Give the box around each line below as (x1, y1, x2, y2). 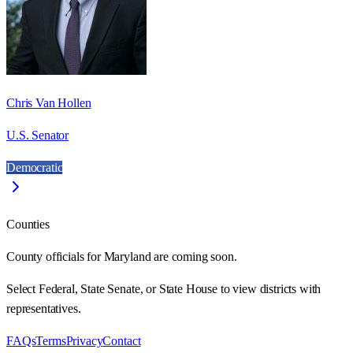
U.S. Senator (6, 128, 69, 142)
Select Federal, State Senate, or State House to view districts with (6, 281, 321, 295)
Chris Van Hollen (6, 95, 91, 110)
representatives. (6, 301, 81, 315)
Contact (102, 333, 141, 347)
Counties (6, 217, 50, 231)
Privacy (65, 333, 103, 347)
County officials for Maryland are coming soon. (6, 249, 237, 263)
